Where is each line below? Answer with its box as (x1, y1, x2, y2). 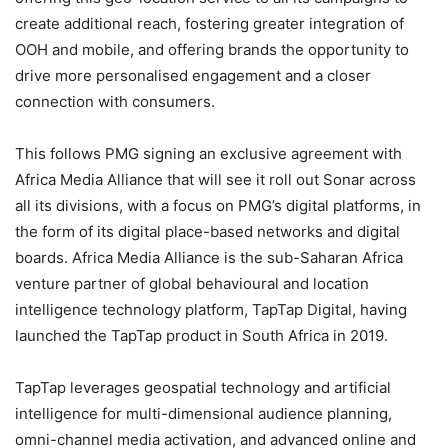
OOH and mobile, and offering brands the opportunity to (15, 39, 409, 59)
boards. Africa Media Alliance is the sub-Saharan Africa (15, 247, 403, 267)
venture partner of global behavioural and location (15, 273, 369, 293)
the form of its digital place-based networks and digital (15, 221, 400, 241)
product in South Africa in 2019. (162, 325, 388, 345)
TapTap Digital (252, 299, 352, 319)
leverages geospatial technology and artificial (70, 377, 391, 397)
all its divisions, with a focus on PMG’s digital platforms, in (15, 195, 421, 215)
